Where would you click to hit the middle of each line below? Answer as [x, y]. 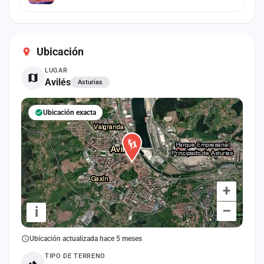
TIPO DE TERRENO [75, 256]
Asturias [90, 82]
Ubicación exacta [70, 112]
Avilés [58, 82]
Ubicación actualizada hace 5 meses [86, 238]
